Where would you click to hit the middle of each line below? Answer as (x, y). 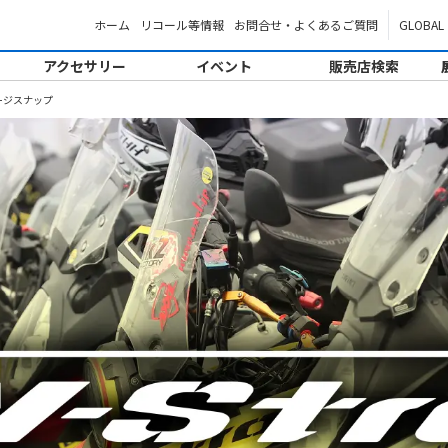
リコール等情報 (182, 24)
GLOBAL (421, 24)
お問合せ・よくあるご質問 (306, 24)
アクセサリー (84, 66)
